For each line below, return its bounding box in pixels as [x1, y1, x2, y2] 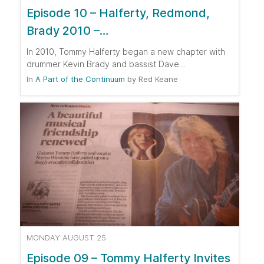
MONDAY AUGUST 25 [27, 232, 106, 242]
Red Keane [136, 74, 178, 84]
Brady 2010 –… [27, 23, 109, 38]
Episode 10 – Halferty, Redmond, [27, 5, 210, 20]
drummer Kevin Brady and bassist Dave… [27, 58, 186, 69]
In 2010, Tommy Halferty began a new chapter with [27, 46, 225, 57]
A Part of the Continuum [35, 74, 125, 84]
